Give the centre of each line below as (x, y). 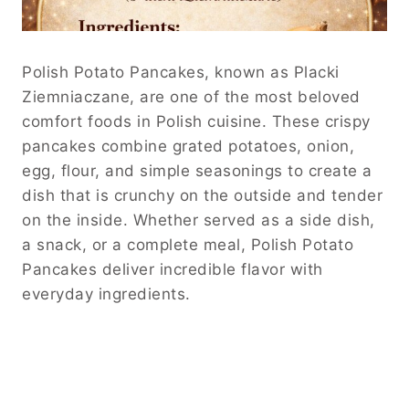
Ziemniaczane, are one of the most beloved (191, 97)
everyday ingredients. (106, 294)
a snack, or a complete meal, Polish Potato (188, 245)
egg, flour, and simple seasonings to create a (197, 171)
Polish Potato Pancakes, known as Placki (181, 73)
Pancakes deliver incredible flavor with (173, 270)
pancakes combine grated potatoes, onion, (188, 147)
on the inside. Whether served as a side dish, (199, 220)
